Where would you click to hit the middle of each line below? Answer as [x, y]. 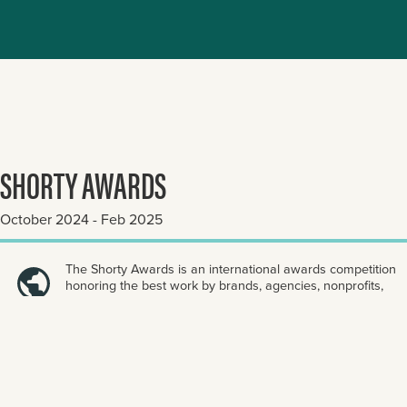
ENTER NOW [45, 338]
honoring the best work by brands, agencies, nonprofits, [224, 285]
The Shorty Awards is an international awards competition [231, 269]
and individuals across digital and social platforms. [208, 302]
